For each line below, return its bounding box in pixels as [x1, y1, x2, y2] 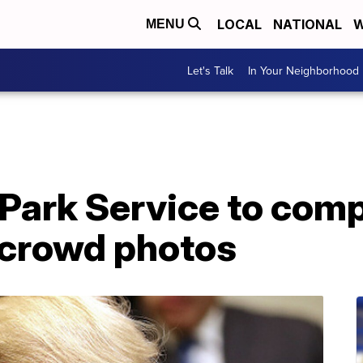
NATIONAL [273, 16, 342, 32]
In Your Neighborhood [248, 62, 359, 79]
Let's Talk [187, 62, 233, 79]
